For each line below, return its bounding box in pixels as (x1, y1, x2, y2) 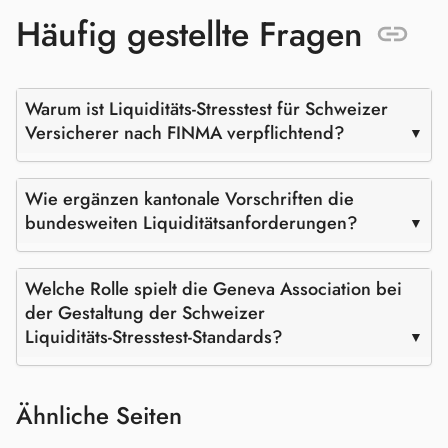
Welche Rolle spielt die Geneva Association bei (25, 276, 402, 303)
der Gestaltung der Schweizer (25, 300, 265, 327)
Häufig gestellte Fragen (16, 10, 363, 60)
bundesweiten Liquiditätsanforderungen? (25, 210, 358, 237)
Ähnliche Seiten (16, 398, 182, 434)
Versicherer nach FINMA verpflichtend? (25, 120, 345, 147)
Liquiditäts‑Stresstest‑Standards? (25, 324, 283, 351)
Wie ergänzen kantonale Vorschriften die (25, 186, 354, 213)
